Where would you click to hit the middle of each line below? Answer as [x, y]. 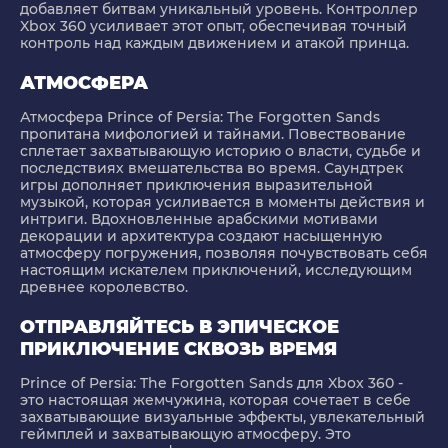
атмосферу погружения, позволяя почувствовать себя [224, 253]
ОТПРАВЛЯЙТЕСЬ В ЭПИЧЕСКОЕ [179, 327]
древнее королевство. [104, 287]
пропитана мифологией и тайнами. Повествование [213, 134]
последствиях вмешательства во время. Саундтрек [211, 168]
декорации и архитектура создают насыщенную [201, 236]
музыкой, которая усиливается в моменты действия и [222, 202]
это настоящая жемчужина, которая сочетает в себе [215, 400]
